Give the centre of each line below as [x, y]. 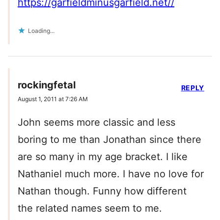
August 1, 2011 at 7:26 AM [53, 99]
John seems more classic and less [96, 123]
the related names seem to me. [90, 208]
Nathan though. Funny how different [102, 191]
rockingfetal [47, 85]
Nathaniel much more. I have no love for [111, 174]
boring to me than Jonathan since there [110, 140]
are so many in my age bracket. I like [103, 157]
